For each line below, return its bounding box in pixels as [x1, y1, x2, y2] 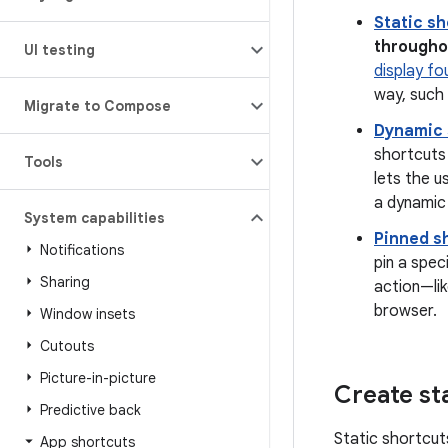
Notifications [40, 241, 124, 259]
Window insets [40, 305, 135, 323]
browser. [374, 301, 437, 322]
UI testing [24, 41, 95, 59]
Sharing [40, 273, 90, 291]
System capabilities [24, 209, 165, 227]
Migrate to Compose [24, 97, 171, 115]
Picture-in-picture [40, 369, 156, 387]
